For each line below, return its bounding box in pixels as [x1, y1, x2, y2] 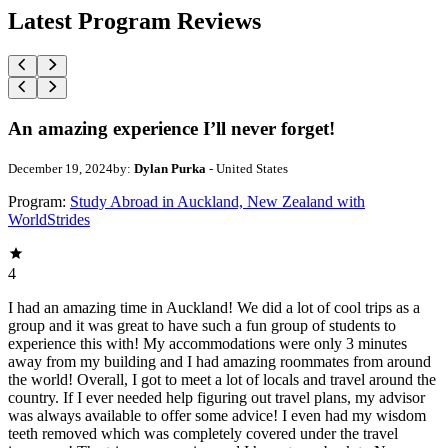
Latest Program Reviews [8, 7, 261, 34]
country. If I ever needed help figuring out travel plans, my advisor [8, 388, 425, 406]
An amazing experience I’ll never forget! [8, 118, 335, 140]
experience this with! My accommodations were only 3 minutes [8, 334, 407, 352]
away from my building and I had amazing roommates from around [8, 352, 431, 370]
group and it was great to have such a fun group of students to [8, 316, 396, 334]
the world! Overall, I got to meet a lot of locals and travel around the [8, 370, 436, 388]
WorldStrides [8, 210, 90, 228]
